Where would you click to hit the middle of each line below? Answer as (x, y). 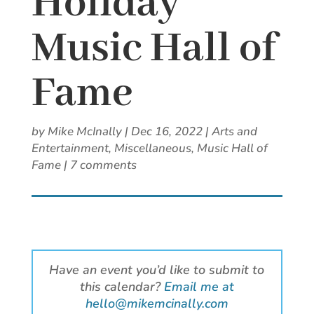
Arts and (234, 132)
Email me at (199, 287)
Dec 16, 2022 (166, 132)
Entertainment (70, 149)
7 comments (103, 165)
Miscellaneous (152, 149)
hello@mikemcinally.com (157, 304)
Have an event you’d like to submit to (157, 270)
